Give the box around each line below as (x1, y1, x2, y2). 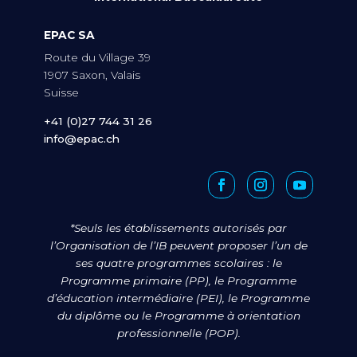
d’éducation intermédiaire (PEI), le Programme (47, 292, 310, 305)
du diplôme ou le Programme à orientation (57, 309, 300, 323)
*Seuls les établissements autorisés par (70, 222, 287, 235)
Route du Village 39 (44, 51, 151, 65)
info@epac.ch (44, 132, 120, 146)
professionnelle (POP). (116, 327, 241, 340)
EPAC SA (44, 29, 96, 42)
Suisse (44, 86, 80, 100)
